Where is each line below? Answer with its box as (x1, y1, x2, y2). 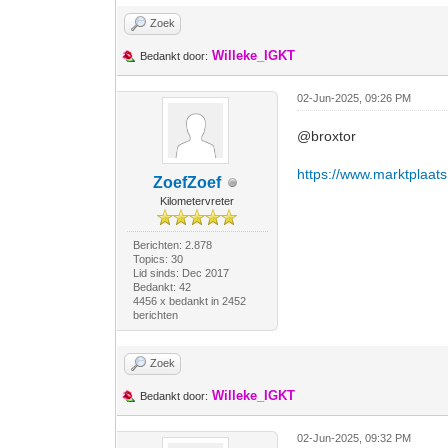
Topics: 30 (132, 253, 183, 265)
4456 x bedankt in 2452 (132, 295, 246, 307)
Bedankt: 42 (132, 281, 191, 293)
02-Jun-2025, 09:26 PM (297, 92, 412, 104)
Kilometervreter (160, 195, 235, 207)
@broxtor (297, 128, 357, 144)
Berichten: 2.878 (132, 239, 212, 251)
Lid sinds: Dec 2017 (132, 267, 229, 279)
